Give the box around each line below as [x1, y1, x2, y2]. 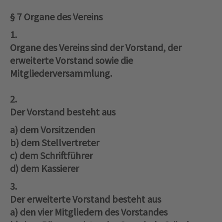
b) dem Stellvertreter [10, 136, 99, 149]
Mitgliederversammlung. [10, 67, 112, 80]
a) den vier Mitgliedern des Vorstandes [10, 206, 167, 219]
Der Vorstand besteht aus [10, 106, 115, 118]
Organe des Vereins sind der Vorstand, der [10, 41, 181, 54]
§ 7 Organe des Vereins [10, 10, 105, 23]
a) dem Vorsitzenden [10, 123, 95, 136]
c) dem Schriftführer [10, 149, 93, 162]
